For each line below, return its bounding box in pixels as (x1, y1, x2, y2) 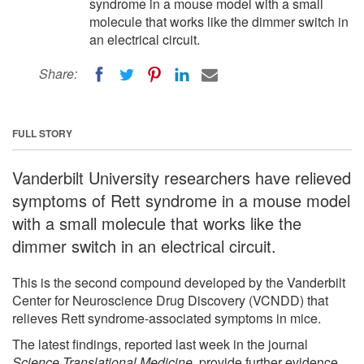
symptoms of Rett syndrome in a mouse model (12, 188, 350, 212)
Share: (39, 64, 77, 83)
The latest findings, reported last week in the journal (12, 334, 308, 353)
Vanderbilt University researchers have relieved (12, 165, 351, 189)
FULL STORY (12, 125, 72, 141)
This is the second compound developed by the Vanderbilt (12, 272, 345, 292)
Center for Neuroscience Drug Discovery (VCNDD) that (12, 290, 328, 310)
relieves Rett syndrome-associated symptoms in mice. (12, 308, 321, 327)
